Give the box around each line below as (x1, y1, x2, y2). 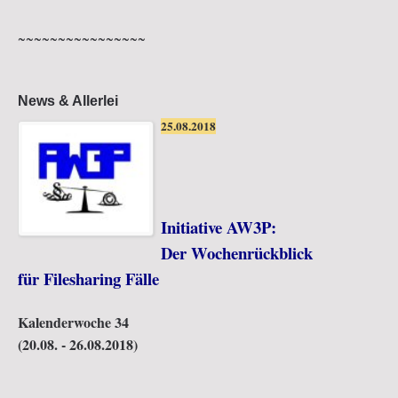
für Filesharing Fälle (18, 351, 159, 376)
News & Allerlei (18, 92, 118, 108)
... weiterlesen (313, 107, 380, 126)
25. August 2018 (298, 168, 380, 186)
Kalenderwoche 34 (18, 16, 129, 37)
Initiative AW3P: (160, 299, 276, 324)
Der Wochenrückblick (160, 325, 313, 350)
